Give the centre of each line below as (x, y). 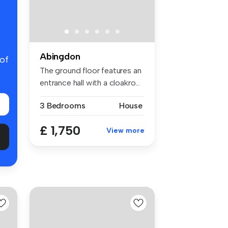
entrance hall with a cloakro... (90, 83)
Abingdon (60, 57)
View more (125, 131)
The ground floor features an (91, 71)
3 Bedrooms (63, 106)
